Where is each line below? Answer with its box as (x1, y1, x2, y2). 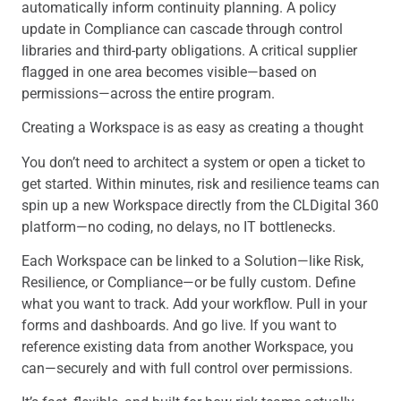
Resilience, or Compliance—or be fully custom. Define (21, 273, 355, 291)
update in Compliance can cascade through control (21, 20, 343, 38)
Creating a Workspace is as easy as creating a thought (21, 119, 363, 137)
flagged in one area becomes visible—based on (21, 63, 317, 81)
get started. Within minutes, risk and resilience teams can (21, 175, 380, 192)
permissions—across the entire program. (21, 84, 275, 102)
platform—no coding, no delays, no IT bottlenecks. (21, 218, 336, 235)
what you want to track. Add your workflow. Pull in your (21, 294, 367, 312)
